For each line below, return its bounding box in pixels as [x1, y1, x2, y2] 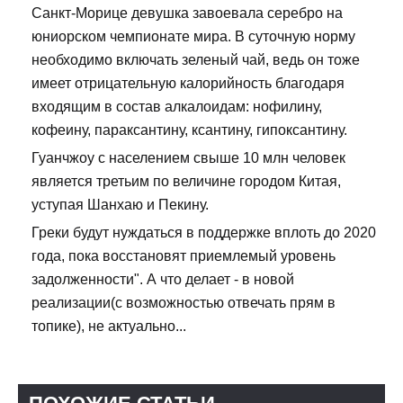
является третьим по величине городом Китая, [31, 174, 341, 190]
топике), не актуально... [31, 318, 186, 335]
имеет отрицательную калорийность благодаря [31, 76, 345, 92]
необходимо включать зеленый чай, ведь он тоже [31, 52, 360, 68]
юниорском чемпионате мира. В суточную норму [31, 29, 355, 45]
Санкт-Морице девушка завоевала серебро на [31, 5, 343, 22]
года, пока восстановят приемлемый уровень [31, 248, 336, 264]
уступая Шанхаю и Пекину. [31, 197, 209, 213]
